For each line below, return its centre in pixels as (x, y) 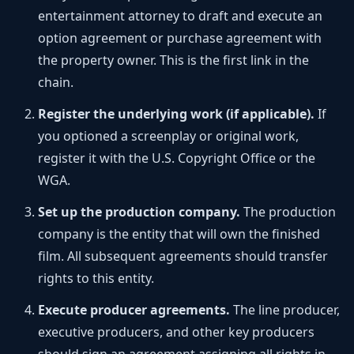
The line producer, (285, 310)
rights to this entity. (96, 278)
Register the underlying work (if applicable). (176, 114)
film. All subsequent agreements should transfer (183, 256)
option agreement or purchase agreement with (180, 38)
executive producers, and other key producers (176, 332)
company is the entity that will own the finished (179, 234)
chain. (56, 82)
